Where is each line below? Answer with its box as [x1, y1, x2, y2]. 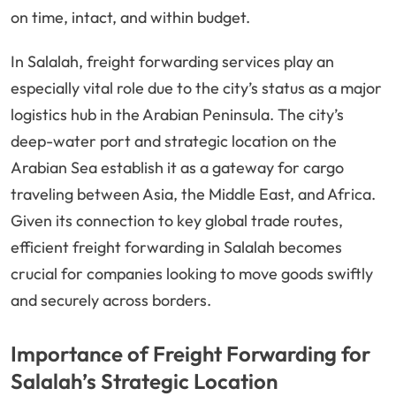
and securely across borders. [11, 290, 211, 311]
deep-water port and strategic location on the [11, 131, 337, 152]
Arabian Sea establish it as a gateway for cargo [11, 157, 344, 179]
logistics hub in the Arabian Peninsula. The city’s [11, 104, 344, 126]
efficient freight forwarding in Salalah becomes [11, 237, 342, 258]
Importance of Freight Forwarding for [11, 340, 370, 368]
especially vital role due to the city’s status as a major [11, 78, 382, 99]
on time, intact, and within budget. [11, 7, 250, 28]
